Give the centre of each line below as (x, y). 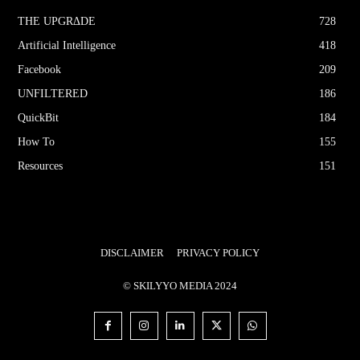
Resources (40, 166)
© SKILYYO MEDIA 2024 (180, 286)
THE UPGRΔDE (57, 22)
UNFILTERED (53, 94)
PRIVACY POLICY (218, 253)
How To (36, 142)
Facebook (39, 70)
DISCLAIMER (132, 253)
